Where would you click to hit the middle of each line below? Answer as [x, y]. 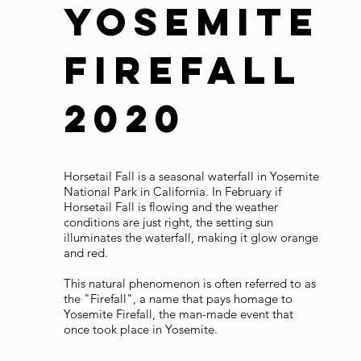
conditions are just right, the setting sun [169, 222]
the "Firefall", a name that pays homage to [178, 299]
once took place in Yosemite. [141, 329]
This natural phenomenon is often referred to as [190, 283]
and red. [88, 253]
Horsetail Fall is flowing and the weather [171, 207]
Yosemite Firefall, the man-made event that [179, 314]
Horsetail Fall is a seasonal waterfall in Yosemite [192, 176]
